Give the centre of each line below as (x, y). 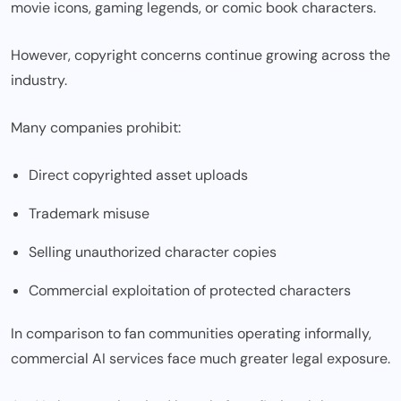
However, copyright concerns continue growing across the (200, 55)
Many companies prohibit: (96, 128)
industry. (39, 81)
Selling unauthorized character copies (153, 252)
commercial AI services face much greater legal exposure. (200, 359)
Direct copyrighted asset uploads (138, 175)
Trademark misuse (89, 214)
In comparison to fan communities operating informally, (191, 334)
